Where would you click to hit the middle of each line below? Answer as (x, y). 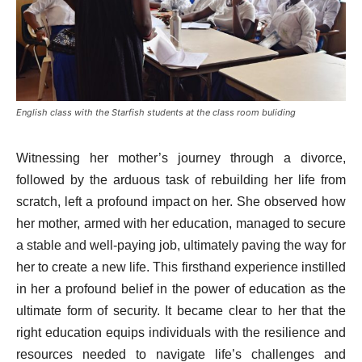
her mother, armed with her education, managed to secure (181, 223)
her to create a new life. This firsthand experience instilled (181, 267)
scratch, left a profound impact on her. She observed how (181, 201)
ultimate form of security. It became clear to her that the (181, 310)
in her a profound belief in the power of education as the (181, 288)
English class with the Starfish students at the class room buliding (156, 112)
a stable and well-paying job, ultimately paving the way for (181, 245)
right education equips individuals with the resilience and (181, 332)
